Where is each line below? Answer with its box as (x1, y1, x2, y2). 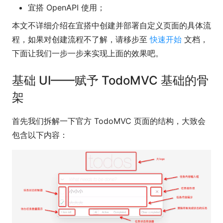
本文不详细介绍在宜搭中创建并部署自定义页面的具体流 (12, 20, 211, 30)
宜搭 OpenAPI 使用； (28, 2, 105, 12)
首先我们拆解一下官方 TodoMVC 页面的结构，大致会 (12, 115, 206, 126)
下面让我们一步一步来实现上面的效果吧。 (12, 48, 163, 58)
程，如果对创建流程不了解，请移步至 (12, 34, 150, 44)
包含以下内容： (12, 129, 68, 140)
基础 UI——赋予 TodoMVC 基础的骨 (12, 73, 209, 88)
